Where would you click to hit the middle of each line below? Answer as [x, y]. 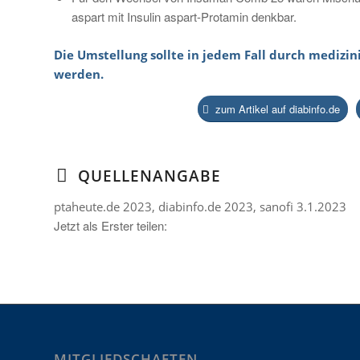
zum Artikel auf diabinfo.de [276, 109]
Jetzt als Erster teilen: [110, 226]
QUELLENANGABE [149, 176]
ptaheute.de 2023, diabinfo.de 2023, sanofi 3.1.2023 [200, 207]
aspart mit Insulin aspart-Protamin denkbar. [184, 16]
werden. [79, 74]
